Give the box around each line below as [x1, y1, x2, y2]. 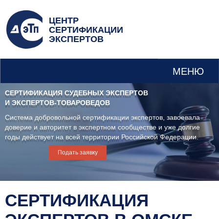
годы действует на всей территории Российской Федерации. [5, 133, 198, 141]
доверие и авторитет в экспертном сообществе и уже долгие [5, 123, 200, 131]
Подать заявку [58, 149, 98, 156]
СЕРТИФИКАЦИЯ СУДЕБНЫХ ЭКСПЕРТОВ [5, 89, 148, 97]
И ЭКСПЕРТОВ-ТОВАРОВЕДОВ [5, 99, 110, 107]
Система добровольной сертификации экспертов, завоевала [5, 113, 200, 121]
